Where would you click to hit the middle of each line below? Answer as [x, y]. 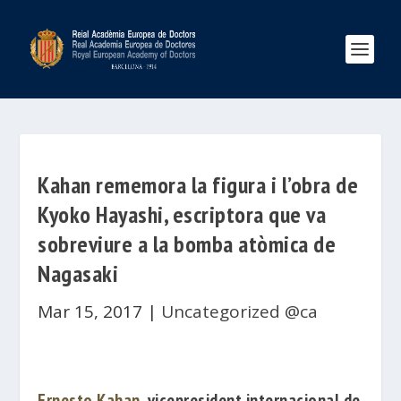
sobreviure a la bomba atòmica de [187, 244]
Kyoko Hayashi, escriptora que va [182, 214]
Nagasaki [78, 273]
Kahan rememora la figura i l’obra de [198, 185]
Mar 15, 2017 [90, 311]
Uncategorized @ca [240, 311]
